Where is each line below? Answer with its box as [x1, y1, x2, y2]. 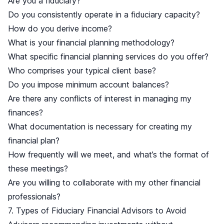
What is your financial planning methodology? [8, 37, 174, 48]
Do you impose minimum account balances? [8, 79, 169, 90]
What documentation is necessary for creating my [8, 121, 192, 132]
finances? [8, 107, 43, 118]
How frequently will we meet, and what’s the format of [8, 149, 209, 160]
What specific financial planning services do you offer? [8, 51, 208, 62]
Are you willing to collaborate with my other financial [8, 177, 200, 188]
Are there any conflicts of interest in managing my [8, 93, 191, 104]
